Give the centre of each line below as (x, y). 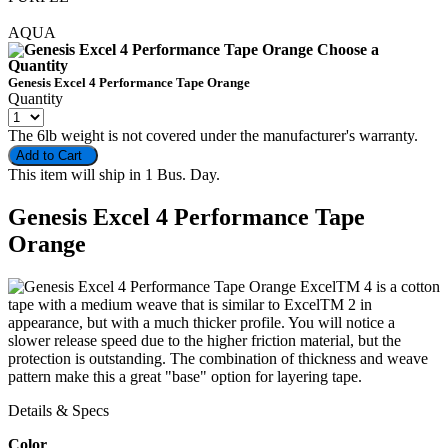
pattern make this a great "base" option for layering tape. (185, 376)
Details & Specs (58, 410)
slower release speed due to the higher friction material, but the (204, 340)
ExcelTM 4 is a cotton (368, 286)
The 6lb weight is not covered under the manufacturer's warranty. (213, 135)
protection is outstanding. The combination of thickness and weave (218, 358)
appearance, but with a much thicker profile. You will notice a (201, 322)
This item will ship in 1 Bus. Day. (114, 174)
